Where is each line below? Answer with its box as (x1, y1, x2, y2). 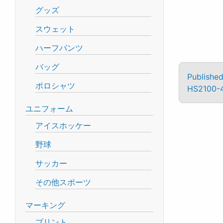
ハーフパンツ (35, 43, 83, 53)
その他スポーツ (35, 177, 91, 187)
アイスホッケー (35, 120, 91, 130)
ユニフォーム (25, 104, 73, 113)
